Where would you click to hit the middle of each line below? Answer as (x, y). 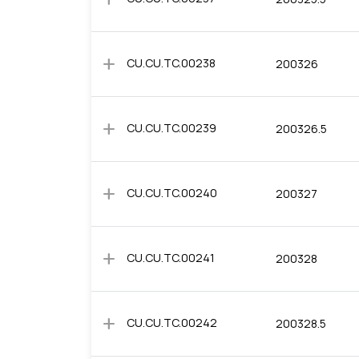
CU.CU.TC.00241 (171, 258)
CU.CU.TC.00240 (172, 193)
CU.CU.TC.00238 (171, 63)
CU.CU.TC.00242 (172, 323)
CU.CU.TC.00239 (171, 128)
